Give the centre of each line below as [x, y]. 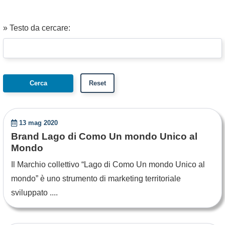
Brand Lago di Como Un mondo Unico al [104, 136]
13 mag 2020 [38, 123]
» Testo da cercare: [37, 28]
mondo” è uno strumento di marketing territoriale [96, 179]
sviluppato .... [34, 193]
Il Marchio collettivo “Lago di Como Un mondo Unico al [108, 164]
